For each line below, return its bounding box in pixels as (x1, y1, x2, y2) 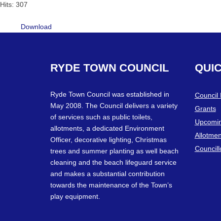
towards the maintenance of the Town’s (50, 181, 172, 189)
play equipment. (50, 192, 100, 200)
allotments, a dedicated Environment (50, 124, 164, 132)
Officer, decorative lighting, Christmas (50, 135, 167, 144)
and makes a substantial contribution (50, 169, 165, 178)
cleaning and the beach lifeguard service (50, 158, 177, 166)
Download (21, 22, 52, 31)
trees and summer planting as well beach (50, 147, 179, 155)
